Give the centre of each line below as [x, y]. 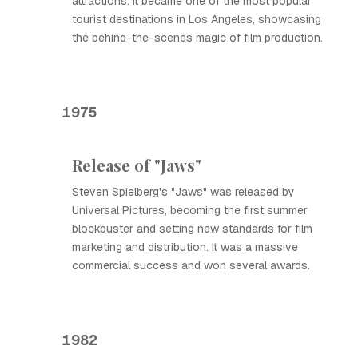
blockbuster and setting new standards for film [192, 229]
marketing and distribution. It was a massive [185, 247]
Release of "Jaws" [137, 165]
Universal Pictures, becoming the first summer [190, 210]
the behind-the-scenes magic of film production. [197, 38]
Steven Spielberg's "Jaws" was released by [183, 192]
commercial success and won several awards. [191, 265]
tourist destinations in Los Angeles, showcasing [197, 19]
